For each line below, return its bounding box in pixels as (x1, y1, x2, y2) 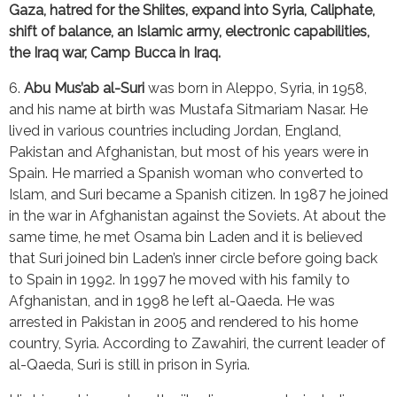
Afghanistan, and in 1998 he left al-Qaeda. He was (9, 292, 335, 309)
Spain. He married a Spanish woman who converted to (9, 164, 363, 182)
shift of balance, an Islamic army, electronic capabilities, (9, 22, 370, 40)
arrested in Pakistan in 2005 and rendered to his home (9, 313, 358, 331)
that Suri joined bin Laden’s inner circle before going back (9, 249, 378, 267)
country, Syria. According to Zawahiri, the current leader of (9, 334, 385, 352)
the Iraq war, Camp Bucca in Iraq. (9, 43, 221, 61)
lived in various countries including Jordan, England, (9, 121, 341, 139)
